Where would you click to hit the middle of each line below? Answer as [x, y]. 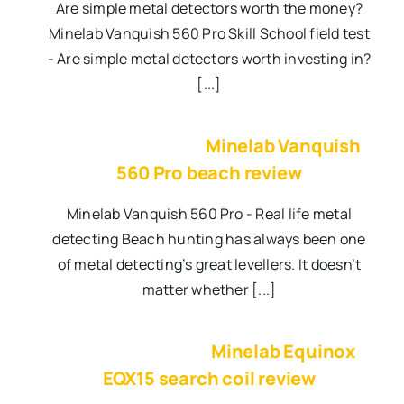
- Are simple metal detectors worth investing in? [209, 59]
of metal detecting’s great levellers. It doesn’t [209, 265]
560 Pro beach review [209, 173]
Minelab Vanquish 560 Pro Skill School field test [209, 34]
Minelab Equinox [283, 352]
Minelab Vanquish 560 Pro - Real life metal [209, 214]
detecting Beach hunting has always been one [209, 239]
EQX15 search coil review [209, 379]
